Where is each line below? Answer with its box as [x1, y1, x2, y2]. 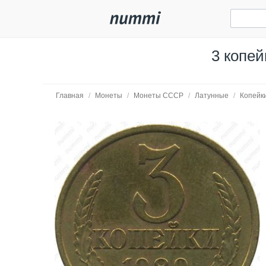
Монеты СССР [134, 91, 183, 100]
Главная [56, 91, 84, 100]
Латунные [195, 91, 229, 100]
